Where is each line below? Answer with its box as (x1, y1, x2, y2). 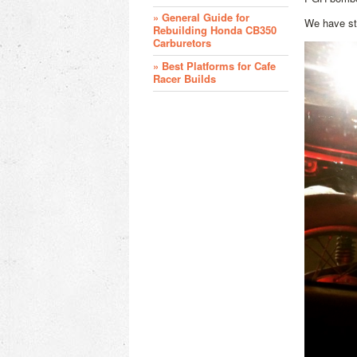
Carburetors (153, 35, 211, 50)
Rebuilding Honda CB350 (153, 22, 277, 37)
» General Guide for (153, 10, 249, 25)
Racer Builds (153, 71, 216, 86)
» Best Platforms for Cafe (153, 58, 276, 73)
